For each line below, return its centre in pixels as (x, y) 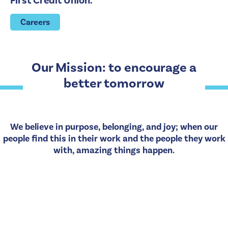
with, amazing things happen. (114, 150)
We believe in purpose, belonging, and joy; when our (114, 127)
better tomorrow (114, 83)
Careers (35, 22)
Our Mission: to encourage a (114, 68)
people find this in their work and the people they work (114, 138)
